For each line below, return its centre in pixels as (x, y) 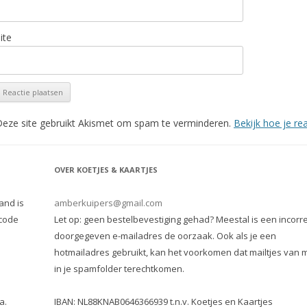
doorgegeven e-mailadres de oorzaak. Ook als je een (165, 236)
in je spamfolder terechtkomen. (119, 269)
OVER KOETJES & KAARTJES (106, 170)
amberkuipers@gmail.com (108, 203)
